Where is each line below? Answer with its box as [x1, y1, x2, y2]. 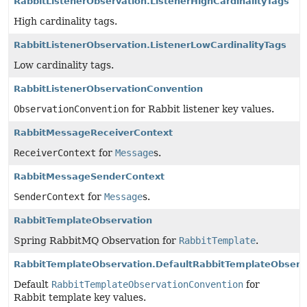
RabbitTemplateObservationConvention [51, 279, 243, 290]
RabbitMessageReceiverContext [14, 127, 173, 138]
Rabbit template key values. [14, 292, 146, 303]
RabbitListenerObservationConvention [14, 84, 203, 94]
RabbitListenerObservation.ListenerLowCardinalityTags [14, 40, 286, 50]
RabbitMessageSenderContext [14, 171, 164, 182]
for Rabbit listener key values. [129, 103, 274, 114]
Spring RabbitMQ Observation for [14, 235, 179, 246]
